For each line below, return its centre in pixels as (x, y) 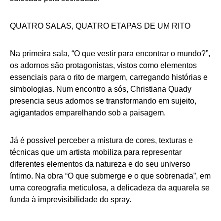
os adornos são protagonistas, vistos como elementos (103, 65)
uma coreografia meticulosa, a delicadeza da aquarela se (110, 188)
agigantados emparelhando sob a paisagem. (88, 113)
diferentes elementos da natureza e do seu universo (100, 164)
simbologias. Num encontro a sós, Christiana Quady (101, 89)
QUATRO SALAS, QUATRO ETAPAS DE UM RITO (100, 26)
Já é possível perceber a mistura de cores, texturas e (101, 140)
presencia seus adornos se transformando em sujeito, (103, 101)
